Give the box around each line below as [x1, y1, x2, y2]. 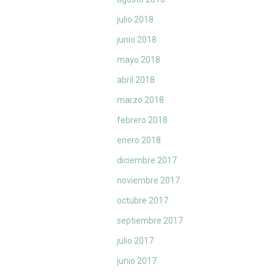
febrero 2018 [117, 115, 168, 126]
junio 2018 [117, 35, 157, 45]
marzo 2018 [117, 95, 164, 105]
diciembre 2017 [117, 155, 177, 166]
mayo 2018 [117, 55, 160, 65]
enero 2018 [117, 135, 161, 146]
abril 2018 [117, 75, 155, 85]
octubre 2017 [117, 196, 168, 206]
